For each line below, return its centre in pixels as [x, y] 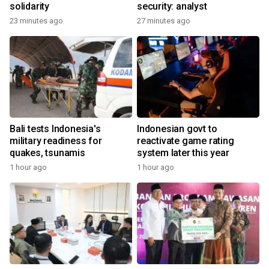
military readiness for [56, 141]
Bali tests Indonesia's [55, 129]
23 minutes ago [36, 21]
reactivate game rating [186, 141]
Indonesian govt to [177, 129]
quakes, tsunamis [47, 153]
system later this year [183, 153]
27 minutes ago [164, 21]
